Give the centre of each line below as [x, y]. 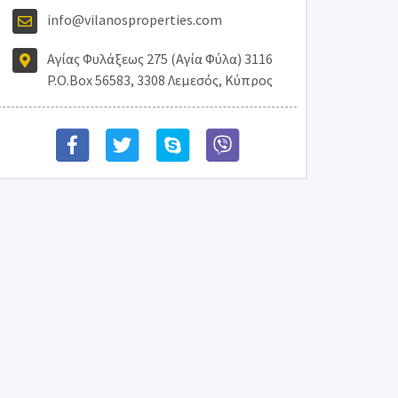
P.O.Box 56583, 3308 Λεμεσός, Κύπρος [160, 80]
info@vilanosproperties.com [135, 20]
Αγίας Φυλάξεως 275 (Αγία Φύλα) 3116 [160, 59]
